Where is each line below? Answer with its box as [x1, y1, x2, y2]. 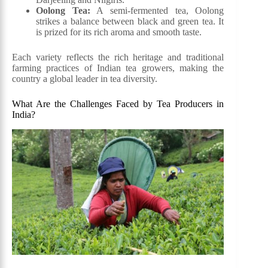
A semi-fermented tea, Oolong [90, 5, 224, 16]
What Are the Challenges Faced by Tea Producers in [12, 99, 224, 109]
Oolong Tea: [36, 5, 90, 16]
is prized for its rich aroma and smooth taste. [36, 27, 202, 38]
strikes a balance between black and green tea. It [36, 16, 224, 27]
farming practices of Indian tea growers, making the [12, 63, 224, 74]
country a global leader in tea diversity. [12, 74, 157, 84]
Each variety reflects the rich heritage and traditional [12, 52, 224, 63]
